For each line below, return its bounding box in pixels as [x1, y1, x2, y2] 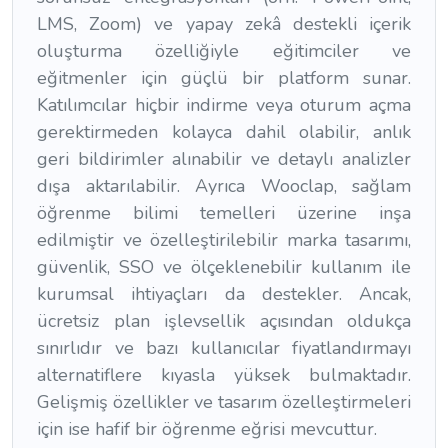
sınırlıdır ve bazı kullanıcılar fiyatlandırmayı [37, 336, 411, 361]
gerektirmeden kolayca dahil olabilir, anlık [37, 120, 411, 145]
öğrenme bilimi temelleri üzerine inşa [37, 201, 411, 226]
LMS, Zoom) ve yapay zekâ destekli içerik [37, 12, 411, 37]
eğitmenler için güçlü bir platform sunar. [37, 66, 411, 91]
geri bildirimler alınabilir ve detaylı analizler [37, 147, 411, 172]
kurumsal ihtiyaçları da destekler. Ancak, [37, 282, 411, 307]
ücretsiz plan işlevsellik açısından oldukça [37, 309, 411, 334]
